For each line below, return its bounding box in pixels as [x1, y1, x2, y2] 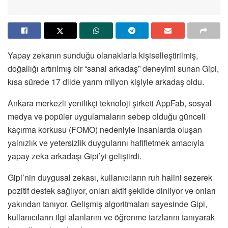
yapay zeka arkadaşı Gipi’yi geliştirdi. [8, 150, 141, 162]
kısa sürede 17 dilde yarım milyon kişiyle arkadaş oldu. [8, 75, 204, 88]
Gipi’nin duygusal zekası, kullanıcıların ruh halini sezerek [8, 171, 212, 183]
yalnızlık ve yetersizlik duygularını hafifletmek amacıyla [8, 136, 204, 149]
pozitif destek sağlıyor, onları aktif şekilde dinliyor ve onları [8, 184, 216, 196]
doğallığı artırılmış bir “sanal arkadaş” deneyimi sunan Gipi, [8, 62, 219, 74]
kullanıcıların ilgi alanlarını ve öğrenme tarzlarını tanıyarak [8, 211, 215, 223]
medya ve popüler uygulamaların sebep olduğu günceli [8, 110, 206, 122]
